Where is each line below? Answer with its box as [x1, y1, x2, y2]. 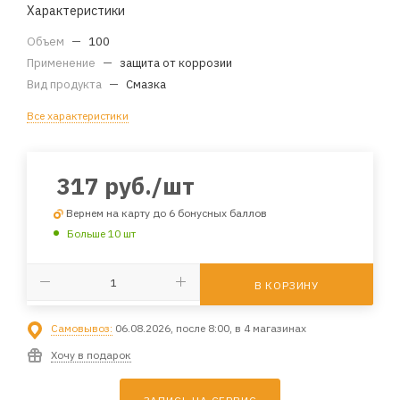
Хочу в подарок [51, 347, 131, 362]
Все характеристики [27, 109, 129, 122]
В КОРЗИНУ [254, 278, 320, 292]
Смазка [126, 77, 166, 92]
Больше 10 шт [67, 226, 136, 240]
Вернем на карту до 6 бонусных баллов [66, 206, 267, 220]
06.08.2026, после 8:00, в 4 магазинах [112, 321, 306, 335]
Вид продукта [27, 77, 104, 92]
